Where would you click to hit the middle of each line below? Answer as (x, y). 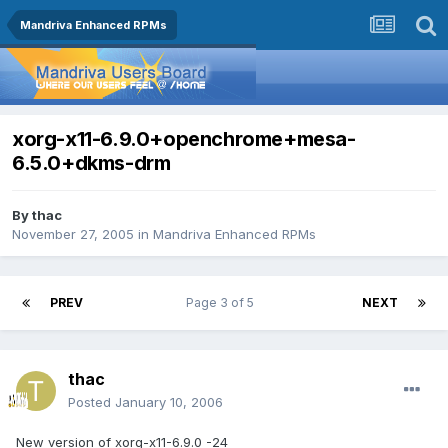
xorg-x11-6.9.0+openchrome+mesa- (184, 139)
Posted (91, 402)
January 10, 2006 (169, 402)
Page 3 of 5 (222, 303)
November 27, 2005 (73, 234)
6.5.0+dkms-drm (91, 163)
